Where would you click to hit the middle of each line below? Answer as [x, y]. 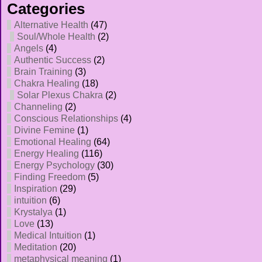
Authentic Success [53, 60]
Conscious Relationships [66, 118]
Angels [29, 48]
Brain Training [43, 72]
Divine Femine [44, 130]
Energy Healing [46, 154]
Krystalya [33, 212]
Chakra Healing [47, 83]
